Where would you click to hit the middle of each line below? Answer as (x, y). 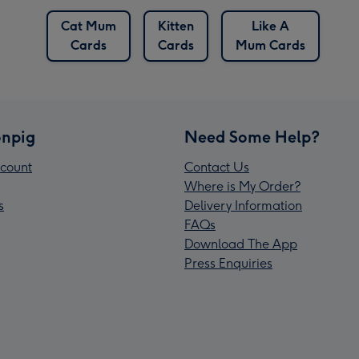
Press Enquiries (228, 264)
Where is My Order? (242, 187)
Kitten (175, 26)
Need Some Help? (252, 137)
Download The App (241, 244)
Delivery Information (243, 206)
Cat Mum (88, 26)
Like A (270, 26)
